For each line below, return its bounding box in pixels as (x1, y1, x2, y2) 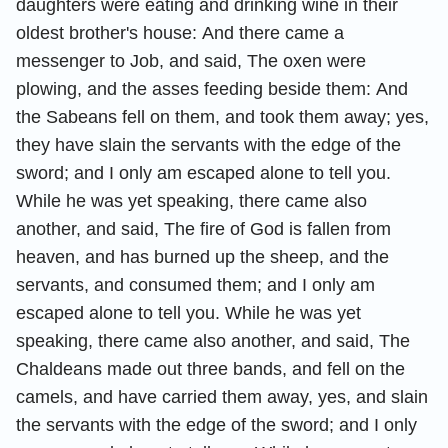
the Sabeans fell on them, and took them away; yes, (16, 106, 429, 127)
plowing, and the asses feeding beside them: (16, 78, 371, 99)
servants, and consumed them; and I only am (16, 274, 375, 295)
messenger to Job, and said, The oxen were (16, 50, 366, 71)
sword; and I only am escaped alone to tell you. (16, 162, 391, 183)
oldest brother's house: (16, 22, 197, 43)
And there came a (202, 22, 344, 43)
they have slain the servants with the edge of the (16, 134, 401, 155)
